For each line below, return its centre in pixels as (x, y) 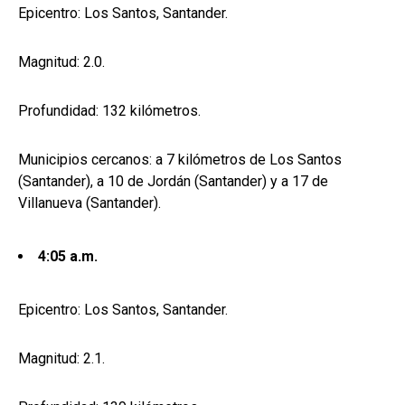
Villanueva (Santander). (89, 203)
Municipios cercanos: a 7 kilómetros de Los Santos (180, 160)
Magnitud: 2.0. (61, 62)
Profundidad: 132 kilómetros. (109, 111)
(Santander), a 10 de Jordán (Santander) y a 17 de (173, 182)
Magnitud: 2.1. (61, 359)
